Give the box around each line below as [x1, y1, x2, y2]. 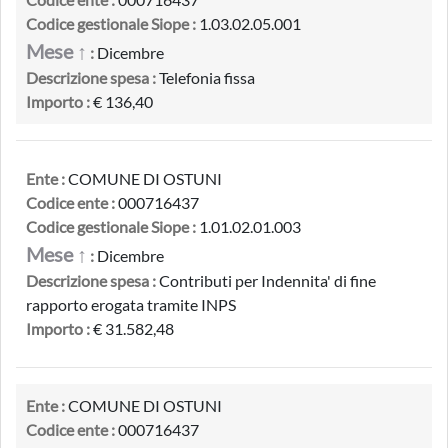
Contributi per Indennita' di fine [156, 271, 376, 290]
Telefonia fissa [156, 68, 255, 87]
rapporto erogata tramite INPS [26, 295, 236, 314]
